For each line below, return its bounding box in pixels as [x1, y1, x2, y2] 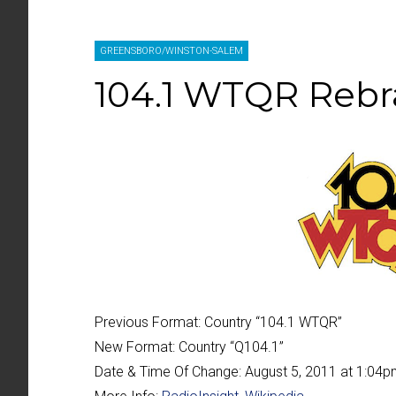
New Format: [95, 339, 175, 355]
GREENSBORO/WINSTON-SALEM [100, 45, 243, 57]
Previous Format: [95, 314, 201, 331]
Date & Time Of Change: [95, 363, 241, 380]
